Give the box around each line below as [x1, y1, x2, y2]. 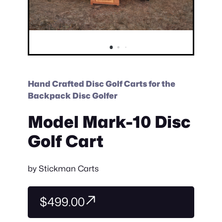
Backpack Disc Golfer [28, 91, 117, 101]
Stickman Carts [39, 163, 99, 173]
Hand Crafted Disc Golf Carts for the [28, 79, 175, 89]
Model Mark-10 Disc [28, 112, 190, 132]
